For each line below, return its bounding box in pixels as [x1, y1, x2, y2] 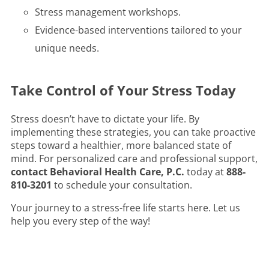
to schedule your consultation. [52, 178, 192, 192]
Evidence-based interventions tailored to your [35, 23, 242, 37]
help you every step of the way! [11, 214, 150, 228]
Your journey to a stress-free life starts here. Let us [11, 201, 240, 215]
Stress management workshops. [35, 5, 181, 19]
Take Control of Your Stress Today [11, 81, 236, 100]
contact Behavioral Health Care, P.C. [11, 165, 184, 179]
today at [184, 165, 226, 179]
